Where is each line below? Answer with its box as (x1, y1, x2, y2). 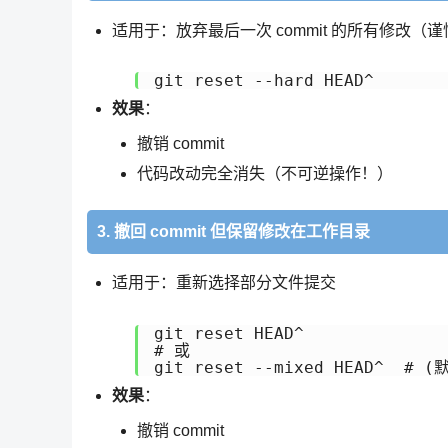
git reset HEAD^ (154, 324, 304, 344)
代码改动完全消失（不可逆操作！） (137, 164, 393, 182)
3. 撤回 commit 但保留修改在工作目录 (97, 222, 370, 240)
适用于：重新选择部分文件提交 (112, 274, 336, 292)
